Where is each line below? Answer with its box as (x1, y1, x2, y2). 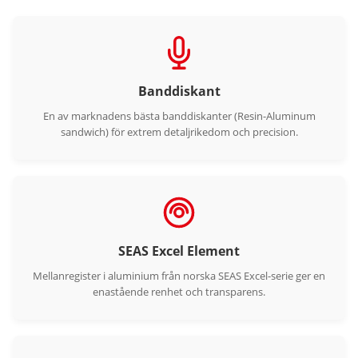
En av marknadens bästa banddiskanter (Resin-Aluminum (42, 109, 316, 123)
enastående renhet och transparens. (93, 284, 265, 299)
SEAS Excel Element (118, 242, 240, 260)
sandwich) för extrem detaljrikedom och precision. (60, 125, 298, 139)
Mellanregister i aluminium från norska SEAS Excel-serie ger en (33, 268, 325, 283)
